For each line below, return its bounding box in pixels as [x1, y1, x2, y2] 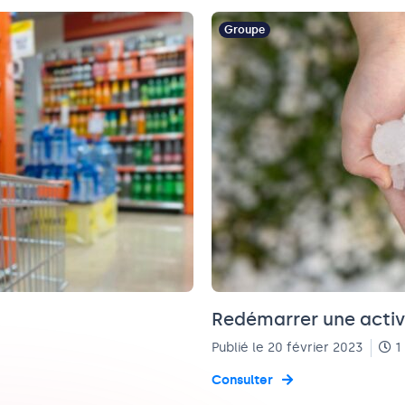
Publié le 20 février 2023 [212, 340, 363, 355]
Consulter [212, 372, 273, 388]
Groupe [224, 24, 265, 36]
